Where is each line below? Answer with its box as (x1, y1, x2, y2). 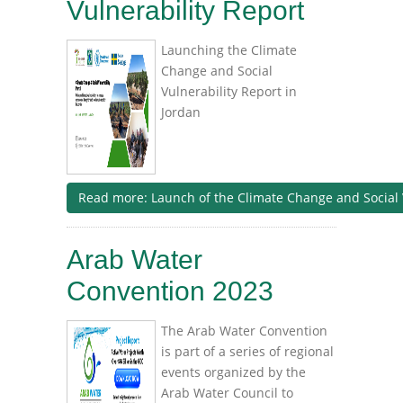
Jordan (161, 103, 201, 121)
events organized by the (161, 363, 306, 381)
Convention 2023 (67, 276, 273, 307)
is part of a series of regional (161, 343, 334, 361)
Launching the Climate (161, 41, 297, 59)
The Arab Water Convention (161, 322, 327, 340)
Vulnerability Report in (161, 83, 297, 101)
